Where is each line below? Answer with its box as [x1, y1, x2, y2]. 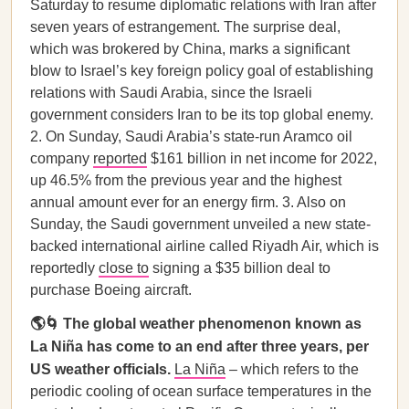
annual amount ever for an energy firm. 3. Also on [30, 194, 346, 210]
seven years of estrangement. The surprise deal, [30, 19, 341, 35]
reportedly [30, 260, 99, 276]
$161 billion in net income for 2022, [147, 151, 377, 166]
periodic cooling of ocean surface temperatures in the [30, 383, 372, 399]
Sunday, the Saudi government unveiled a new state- [30, 216, 371, 232]
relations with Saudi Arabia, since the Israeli [30, 85, 312, 100]
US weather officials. [30, 362, 171, 377]
